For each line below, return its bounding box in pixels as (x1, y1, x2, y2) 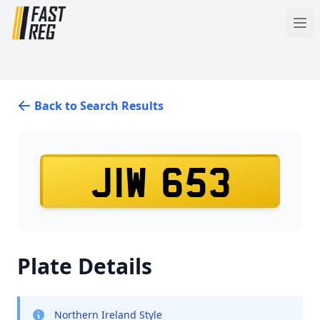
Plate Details (17, 251, 152, 281)
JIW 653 (89, 167, 231, 198)
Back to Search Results (34, 98, 164, 114)
